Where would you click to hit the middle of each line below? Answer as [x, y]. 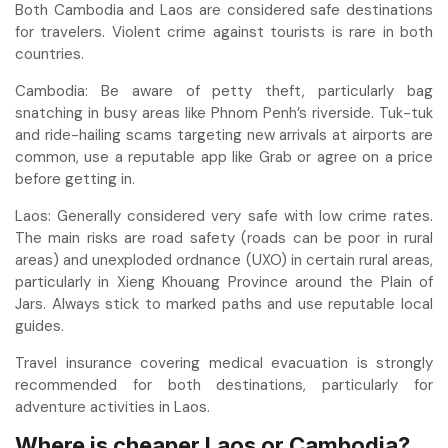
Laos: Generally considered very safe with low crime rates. [224, 216]
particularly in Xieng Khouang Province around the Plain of [224, 282]
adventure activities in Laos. [112, 407]
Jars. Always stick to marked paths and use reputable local [224, 304]
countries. [49, 54]
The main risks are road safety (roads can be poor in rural [224, 238]
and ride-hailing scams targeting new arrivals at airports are [224, 135]
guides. [39, 326]
